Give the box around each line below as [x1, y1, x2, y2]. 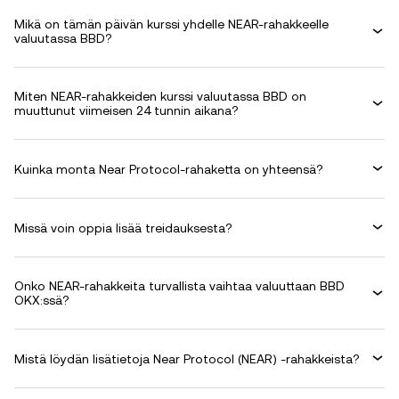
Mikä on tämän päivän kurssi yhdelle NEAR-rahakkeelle [14, 17, 329, 31]
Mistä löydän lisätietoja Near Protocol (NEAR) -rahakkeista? [14, 351, 360, 366]
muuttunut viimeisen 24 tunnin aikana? [14, 103, 239, 118]
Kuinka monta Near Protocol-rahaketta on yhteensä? [14, 161, 323, 176]
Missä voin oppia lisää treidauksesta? [14, 220, 232, 235]
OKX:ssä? [14, 293, 69, 307]
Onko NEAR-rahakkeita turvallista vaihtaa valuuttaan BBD [14, 279, 345, 293]
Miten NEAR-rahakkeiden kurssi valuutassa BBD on [14, 89, 306, 103]
